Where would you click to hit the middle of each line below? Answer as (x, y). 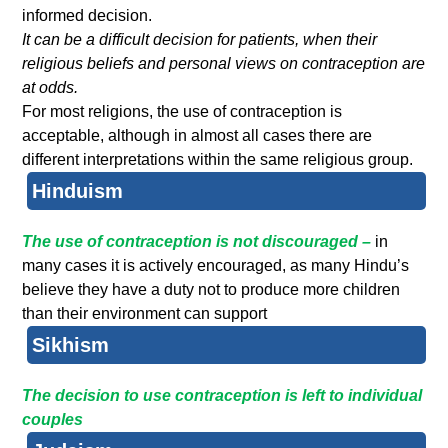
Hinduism (78, 191)
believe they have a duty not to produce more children (211, 290)
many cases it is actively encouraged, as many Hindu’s (216, 266)
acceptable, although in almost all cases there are (197, 136)
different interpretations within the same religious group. (218, 160)
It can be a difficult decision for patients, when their (200, 40)
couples (53, 420)
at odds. (50, 88)
